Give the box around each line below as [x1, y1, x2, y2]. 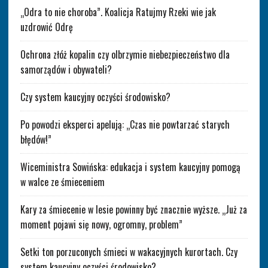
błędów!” [20, 132, 51, 147]
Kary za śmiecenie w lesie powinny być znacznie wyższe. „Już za [20, 202, 247, 217]
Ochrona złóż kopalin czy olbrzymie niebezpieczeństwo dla [20, 47, 230, 62]
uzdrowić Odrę [20, 19, 73, 34]
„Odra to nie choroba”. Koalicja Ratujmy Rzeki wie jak [20, 4, 216, 19]
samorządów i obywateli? [20, 62, 112, 77]
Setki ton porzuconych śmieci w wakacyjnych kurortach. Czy [20, 244, 237, 259]
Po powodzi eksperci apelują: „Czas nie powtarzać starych [20, 117, 230, 132]
